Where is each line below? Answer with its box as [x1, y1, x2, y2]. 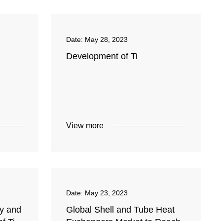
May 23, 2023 [85, 189, 128, 197]
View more [66, 121, 104, 130]
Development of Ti [66, 51, 138, 62]
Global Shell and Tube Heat [66, 205, 175, 215]
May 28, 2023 [85, 36, 128, 44]
